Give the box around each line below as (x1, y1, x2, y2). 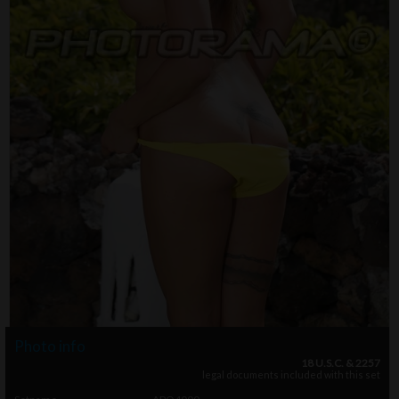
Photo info (14, 337, 85, 355)
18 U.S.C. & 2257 (301, 356, 380, 370)
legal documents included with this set (202, 369, 380, 380)
